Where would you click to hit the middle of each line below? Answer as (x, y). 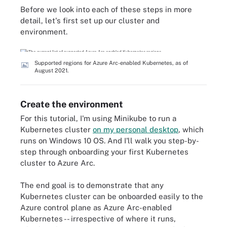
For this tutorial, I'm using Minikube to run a (98, 118)
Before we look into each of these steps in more (106, 9)
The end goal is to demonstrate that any (92, 185)
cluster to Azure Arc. (58, 163)
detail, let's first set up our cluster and (90, 21)
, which (191, 129)
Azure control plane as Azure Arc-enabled (96, 207)
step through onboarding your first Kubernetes (104, 152)
